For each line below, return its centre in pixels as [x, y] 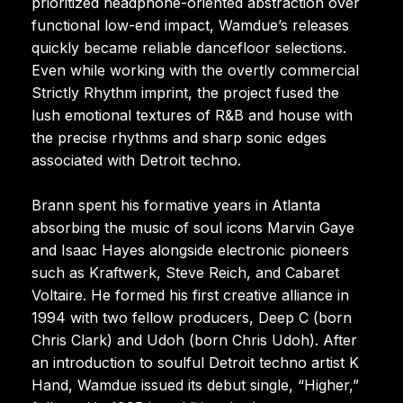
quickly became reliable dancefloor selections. [189, 47]
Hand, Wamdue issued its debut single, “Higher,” [195, 385]
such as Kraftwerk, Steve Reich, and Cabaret [185, 272]
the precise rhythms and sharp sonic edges [179, 137]
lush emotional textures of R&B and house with [192, 115]
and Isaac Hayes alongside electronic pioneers [190, 250]
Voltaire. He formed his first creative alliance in [190, 295]
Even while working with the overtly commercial [195, 70]
